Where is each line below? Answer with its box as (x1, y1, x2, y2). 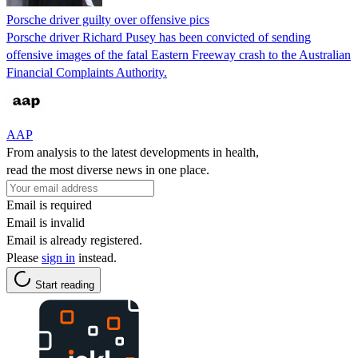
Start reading (35, 278, 94, 291)
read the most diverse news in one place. (6, 162, 209, 177)
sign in (42, 250, 75, 265)
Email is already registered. (6, 233, 142, 247)
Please (6, 250, 42, 265)
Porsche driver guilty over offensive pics (6, 12, 209, 26)
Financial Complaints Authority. (6, 65, 167, 79)
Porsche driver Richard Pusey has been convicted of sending (6, 30, 311, 44)
